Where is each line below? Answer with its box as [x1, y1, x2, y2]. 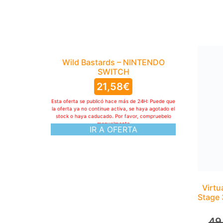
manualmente [97, 120, 130, 127]
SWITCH [97, 67, 129, 77]
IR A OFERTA [89, 124, 137, 135]
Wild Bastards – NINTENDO [62, 57, 165, 68]
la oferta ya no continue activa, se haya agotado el [52, 106, 175, 112]
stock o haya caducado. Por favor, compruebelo [55, 113, 171, 119]
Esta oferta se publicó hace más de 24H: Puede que [51, 98, 176, 105]
